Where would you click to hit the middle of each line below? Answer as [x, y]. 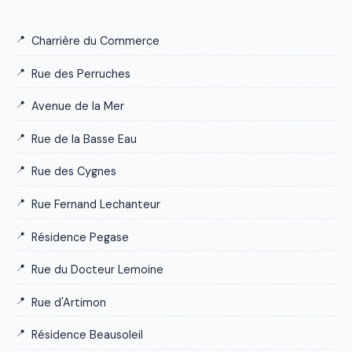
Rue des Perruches [81, 73]
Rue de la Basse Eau [84, 139]
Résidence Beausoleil [87, 335]
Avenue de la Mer [78, 106]
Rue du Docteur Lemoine [97, 270]
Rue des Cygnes [74, 172]
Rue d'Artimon [69, 302]
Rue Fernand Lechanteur [96, 204]
